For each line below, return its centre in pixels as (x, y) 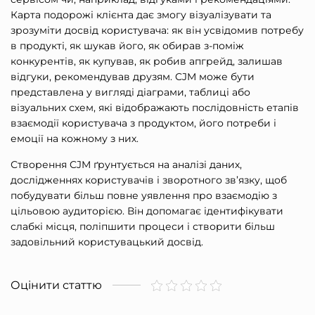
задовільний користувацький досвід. (107, 242)
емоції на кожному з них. (75, 139)
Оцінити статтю (56, 285)
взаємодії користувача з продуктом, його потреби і (143, 123)
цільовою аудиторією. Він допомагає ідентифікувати (147, 211)
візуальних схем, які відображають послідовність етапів (155, 108)
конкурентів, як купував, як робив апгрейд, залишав (147, 61)
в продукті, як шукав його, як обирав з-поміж (127, 46)
